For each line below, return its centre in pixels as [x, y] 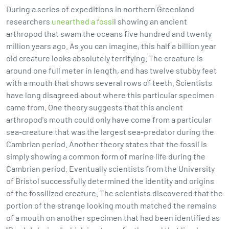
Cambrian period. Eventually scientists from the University [110, 168]
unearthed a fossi [83, 21]
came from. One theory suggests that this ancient [95, 107]
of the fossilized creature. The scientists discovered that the [114, 193]
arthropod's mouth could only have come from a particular [109, 119]
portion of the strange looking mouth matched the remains [111, 205]
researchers [29, 21]
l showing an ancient [151, 21]
